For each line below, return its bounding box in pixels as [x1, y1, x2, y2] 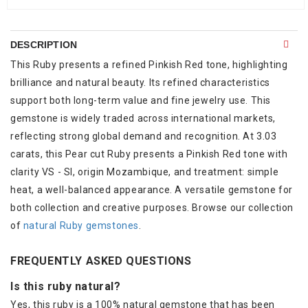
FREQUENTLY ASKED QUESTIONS [10, 254, 192, 267]
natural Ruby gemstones [23, 219, 140, 231]
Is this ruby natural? [10, 279, 121, 293]
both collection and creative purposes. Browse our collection [10, 201, 294, 213]
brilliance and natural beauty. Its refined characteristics [10, 76, 270, 88]
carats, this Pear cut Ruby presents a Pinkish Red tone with [10, 148, 288, 159]
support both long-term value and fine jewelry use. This [10, 94, 272, 106]
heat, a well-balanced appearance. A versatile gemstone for [10, 184, 293, 195]
